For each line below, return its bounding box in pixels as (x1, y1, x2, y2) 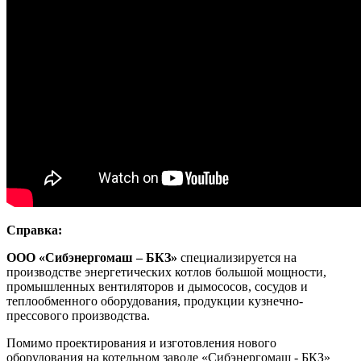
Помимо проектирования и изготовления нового (6, 335, 276, 350)
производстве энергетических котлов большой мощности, (6, 264, 326, 279)
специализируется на (177, 250, 297, 264)
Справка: (6, 222, 62, 237)
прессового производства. (6, 308, 150, 322)
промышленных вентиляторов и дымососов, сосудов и (6, 279, 308, 293)
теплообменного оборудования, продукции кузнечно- (6, 293, 303, 308)
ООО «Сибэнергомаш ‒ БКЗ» (6, 250, 177, 264)
